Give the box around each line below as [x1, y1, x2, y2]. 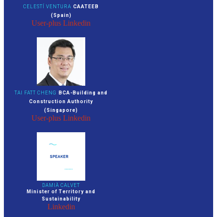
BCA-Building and [59, 90, 108, 95]
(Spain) [50, 12, 72, 18]
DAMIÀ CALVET [42, 182, 80, 188]
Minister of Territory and [27, 188, 95, 194]
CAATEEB [73, 3, 99, 9]
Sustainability [42, 196, 80, 201]
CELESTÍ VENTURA [23, 3, 71, 9]
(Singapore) [44, 107, 78, 113]
